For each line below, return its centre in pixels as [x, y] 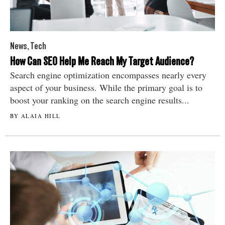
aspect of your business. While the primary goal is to [106, 87]
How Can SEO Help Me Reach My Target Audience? [102, 61]
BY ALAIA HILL [35, 116]
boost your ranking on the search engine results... [100, 100]
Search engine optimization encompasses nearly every [108, 75]
